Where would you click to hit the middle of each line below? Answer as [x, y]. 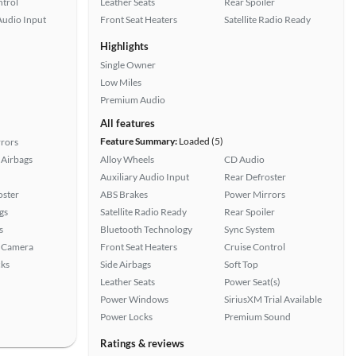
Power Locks [126, 317]
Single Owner [128, 65]
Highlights [124, 46]
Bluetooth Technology [146, 229]
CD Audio [244, 159]
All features [128, 123]
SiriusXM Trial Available [273, 299]
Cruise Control [255, 247]
